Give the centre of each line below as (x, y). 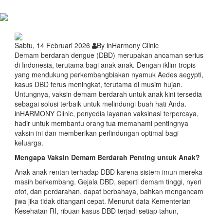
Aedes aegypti (180, 74)
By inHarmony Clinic (128, 45)
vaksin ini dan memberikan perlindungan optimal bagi (97, 133)
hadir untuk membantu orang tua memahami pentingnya (101, 123)
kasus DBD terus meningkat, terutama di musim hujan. (99, 84)
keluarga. (29, 142)
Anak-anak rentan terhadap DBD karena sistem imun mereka (109, 172)
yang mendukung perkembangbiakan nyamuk (86, 74)
